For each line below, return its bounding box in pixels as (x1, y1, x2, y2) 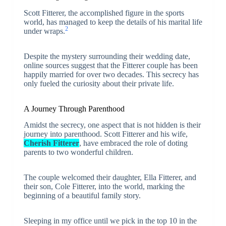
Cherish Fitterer (23, 139, 79, 148)
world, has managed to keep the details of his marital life (23, 17, 202, 26)
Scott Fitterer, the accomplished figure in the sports (23, 8, 184, 17)
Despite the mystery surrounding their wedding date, (23, 51, 190, 61)
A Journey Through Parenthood (23, 104, 125, 113)
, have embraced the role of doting (79, 139, 188, 148)
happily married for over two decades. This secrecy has (23, 70, 199, 79)
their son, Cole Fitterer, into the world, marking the (23, 182, 185, 191)
